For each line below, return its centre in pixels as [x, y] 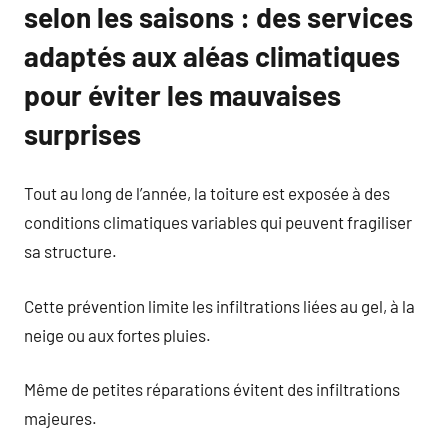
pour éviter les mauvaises [182, 94]
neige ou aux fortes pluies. [117, 334]
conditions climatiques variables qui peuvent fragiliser [218, 222]
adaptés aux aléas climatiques [212, 55]
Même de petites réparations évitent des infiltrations [212, 389]
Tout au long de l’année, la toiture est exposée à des [207, 193]
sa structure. [70, 251]
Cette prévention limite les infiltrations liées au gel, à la [219, 305]
